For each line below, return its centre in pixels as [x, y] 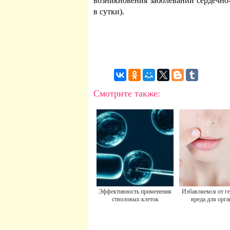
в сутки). [109, 12]
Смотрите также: [127, 93]
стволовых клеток [135, 199]
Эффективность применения [135, 191]
